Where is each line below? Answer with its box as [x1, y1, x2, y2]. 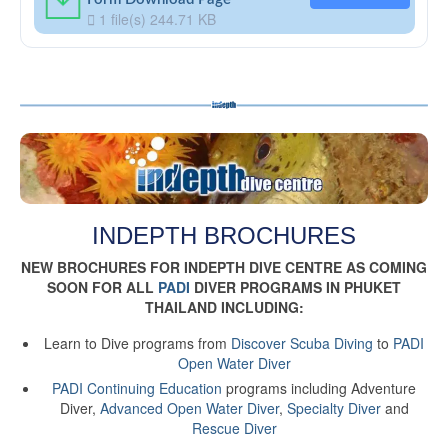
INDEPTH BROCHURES [92, 222, 356, 250]
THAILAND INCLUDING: [144, 296, 304, 317]
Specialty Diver [286, 397, 381, 418]
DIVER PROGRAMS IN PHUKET [190, 276, 401, 297]
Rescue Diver [191, 417, 277, 438]
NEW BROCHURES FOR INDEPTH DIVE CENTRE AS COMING [21, 256, 427, 277]
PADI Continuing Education [52, 377, 222, 398]
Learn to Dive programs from [44, 332, 231, 353]
